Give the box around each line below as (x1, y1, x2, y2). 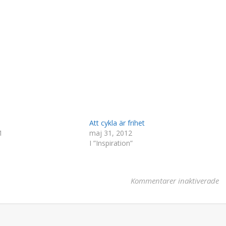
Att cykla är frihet (89, 118, 145, 128)
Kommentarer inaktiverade (131, 176, 219, 186)
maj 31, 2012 (89, 128, 132, 138)
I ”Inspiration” (89, 138, 133, 148)
